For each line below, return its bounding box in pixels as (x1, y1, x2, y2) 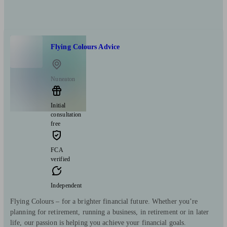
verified (51, 155, 70, 163)
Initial (51, 101, 66, 109)
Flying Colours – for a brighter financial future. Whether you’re (10, 197, 198, 205)
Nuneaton (51, 75, 75, 83)
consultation (51, 110, 82, 118)
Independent (51, 181, 82, 189)
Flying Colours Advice (51, 43, 120, 51)
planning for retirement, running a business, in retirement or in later (10, 208, 209, 216)
